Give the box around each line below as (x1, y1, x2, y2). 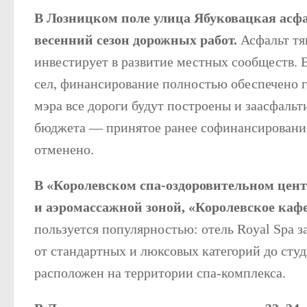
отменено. (34, 141, 94, 157)
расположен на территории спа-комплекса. (34, 265, 286, 281)
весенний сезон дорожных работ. (34, 32, 241, 47)
